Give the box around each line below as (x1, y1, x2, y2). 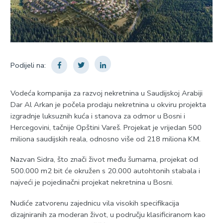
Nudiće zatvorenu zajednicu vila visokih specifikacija (10, 198, 179, 208)
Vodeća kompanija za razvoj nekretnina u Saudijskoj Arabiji (10, 88, 203, 98)
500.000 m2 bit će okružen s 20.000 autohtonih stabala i (10, 166, 200, 176)
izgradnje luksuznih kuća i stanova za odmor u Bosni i (10, 111, 185, 121)
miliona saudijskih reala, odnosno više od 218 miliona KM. (10, 133, 201, 144)
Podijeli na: (10, 60, 46, 71)
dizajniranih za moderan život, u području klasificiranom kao (10, 209, 206, 220)
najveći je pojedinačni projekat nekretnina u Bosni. (10, 177, 173, 188)
